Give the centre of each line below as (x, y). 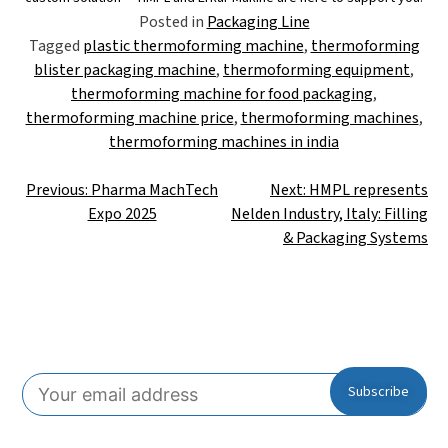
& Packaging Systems (355, 238)
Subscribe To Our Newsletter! (224, 350)
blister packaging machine (125, 70)
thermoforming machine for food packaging (222, 94)
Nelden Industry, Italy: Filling (329, 214)
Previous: (57, 190)
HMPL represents (368, 190)
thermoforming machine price (129, 118)
